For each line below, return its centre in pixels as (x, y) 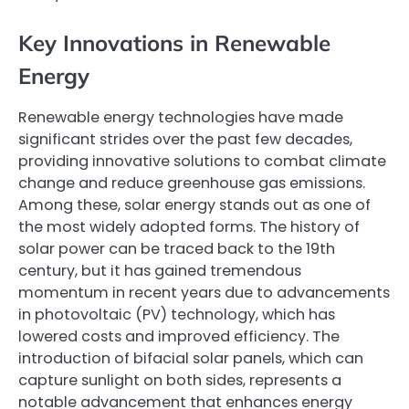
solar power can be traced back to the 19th (177, 248)
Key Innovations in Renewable (174, 42)
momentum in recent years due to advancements (204, 292)
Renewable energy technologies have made (181, 117)
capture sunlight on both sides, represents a (180, 380)
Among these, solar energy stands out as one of (194, 204)
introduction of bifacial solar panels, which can (191, 358)
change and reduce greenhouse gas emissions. (192, 183)
